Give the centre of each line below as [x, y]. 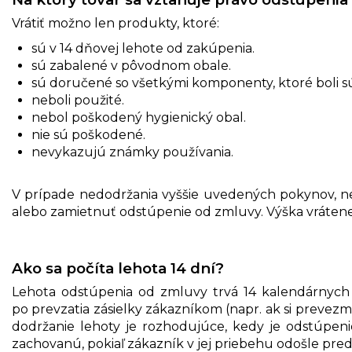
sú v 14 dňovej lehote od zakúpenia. [143, 48]
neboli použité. [78, 100]
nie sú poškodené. [88, 135]
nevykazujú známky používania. [132, 152]
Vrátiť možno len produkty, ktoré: [115, 23]
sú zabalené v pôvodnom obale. [131, 66]
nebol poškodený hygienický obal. [139, 117]
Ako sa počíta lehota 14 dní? [118, 268]
